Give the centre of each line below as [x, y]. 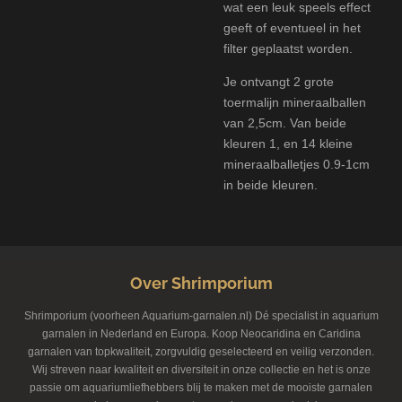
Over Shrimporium [201, 284]
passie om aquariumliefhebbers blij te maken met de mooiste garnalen [201, 388]
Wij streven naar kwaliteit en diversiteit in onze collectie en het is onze [201, 370]
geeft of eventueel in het [292, 28]
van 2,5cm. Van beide [285, 123]
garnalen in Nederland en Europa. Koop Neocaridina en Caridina [201, 334]
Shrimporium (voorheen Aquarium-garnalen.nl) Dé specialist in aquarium [201, 316]
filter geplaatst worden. [288, 49]
